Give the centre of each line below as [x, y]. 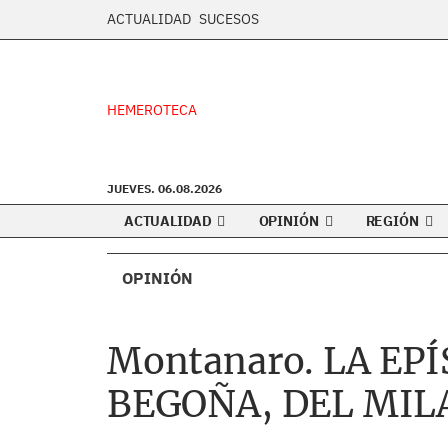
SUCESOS [229, 19]
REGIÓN [393, 221]
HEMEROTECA [152, 110]
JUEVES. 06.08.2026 [164, 188]
